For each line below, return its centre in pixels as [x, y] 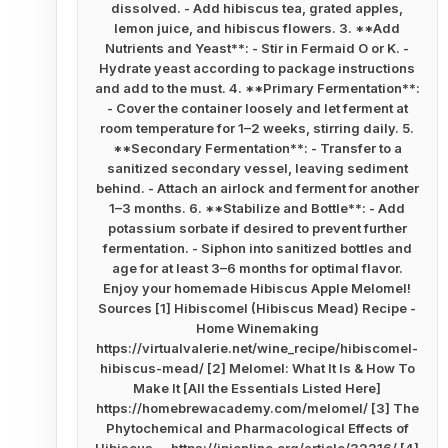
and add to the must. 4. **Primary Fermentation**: [257, 88]
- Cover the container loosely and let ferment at [257, 108]
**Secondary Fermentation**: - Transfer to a [257, 148]
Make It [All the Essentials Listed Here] [257, 388]
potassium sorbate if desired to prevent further [257, 228]
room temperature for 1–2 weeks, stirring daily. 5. [257, 128]
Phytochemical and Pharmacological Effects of [257, 428]
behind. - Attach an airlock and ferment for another [257, 188]
